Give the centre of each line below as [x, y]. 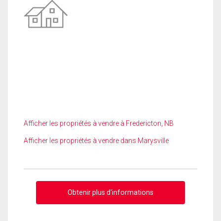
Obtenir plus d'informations [110, 192]
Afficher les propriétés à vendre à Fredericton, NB [99, 123]
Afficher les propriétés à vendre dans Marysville [96, 141]
